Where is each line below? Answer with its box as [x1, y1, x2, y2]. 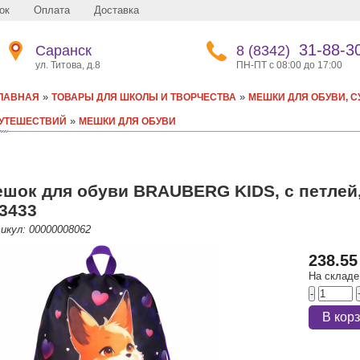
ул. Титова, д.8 [35, 59, 100, 71]
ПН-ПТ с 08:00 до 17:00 [236, 59, 342, 71]
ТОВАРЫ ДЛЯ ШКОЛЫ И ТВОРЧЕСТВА [51, 92, 236, 103]
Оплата [34, 4, 70, 16]
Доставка [94, 4, 139, 16]
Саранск [35, 43, 92, 59]
